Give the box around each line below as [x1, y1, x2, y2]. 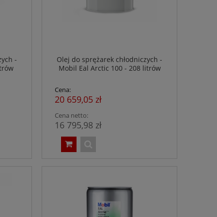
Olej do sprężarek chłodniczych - [57, 55, 162, 64]
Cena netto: [55, 111, 88, 120]
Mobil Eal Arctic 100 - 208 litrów [58, 63, 161, 73]
